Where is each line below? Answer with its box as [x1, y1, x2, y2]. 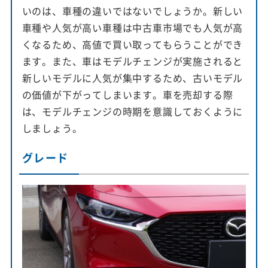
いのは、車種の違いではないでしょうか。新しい [22, 3, 243, 18]
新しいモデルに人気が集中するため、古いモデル [22, 70, 243, 85]
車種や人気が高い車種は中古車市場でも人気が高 [22, 20, 243, 35]
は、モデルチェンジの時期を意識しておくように [22, 103, 243, 118]
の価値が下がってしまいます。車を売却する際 [22, 87, 233, 102]
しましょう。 [22, 120, 83, 135]
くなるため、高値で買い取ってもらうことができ [22, 36, 243, 51]
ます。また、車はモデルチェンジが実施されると [22, 53, 243, 68]
